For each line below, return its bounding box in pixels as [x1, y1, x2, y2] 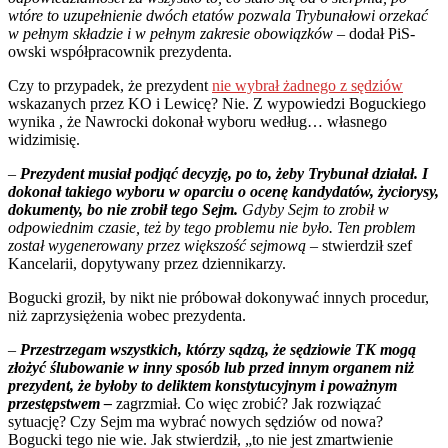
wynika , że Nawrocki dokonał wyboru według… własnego [8, 113, 387, 131]
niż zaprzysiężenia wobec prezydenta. [8, 307, 246, 325]
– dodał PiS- [333, 25, 415, 43]
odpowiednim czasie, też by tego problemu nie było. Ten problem [8, 219, 416, 237]
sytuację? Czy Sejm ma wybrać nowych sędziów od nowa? [8, 413, 383, 431]
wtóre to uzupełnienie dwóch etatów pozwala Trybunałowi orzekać [8, 7, 428, 25]
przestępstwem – [8, 395, 112, 413]
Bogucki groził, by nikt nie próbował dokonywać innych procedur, [8, 289, 429, 307]
